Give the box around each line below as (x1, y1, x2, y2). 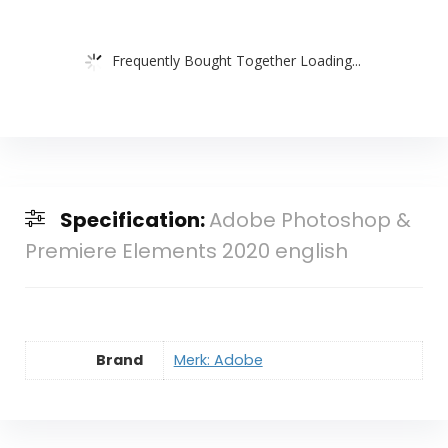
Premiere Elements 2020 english (24, 237, 348, 266)
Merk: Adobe (173, 350, 263, 371)
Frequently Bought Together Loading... (112, 50, 361, 70)
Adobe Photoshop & (208, 206, 411, 235)
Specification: (59, 206, 209, 235)
